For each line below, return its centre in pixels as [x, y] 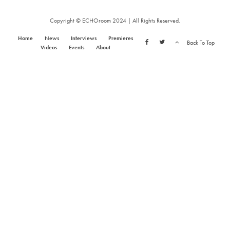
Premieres [120, 38]
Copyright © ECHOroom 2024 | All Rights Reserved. [115, 21]
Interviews [83, 38]
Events [76, 47]
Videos [49, 47]
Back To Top [201, 43]
